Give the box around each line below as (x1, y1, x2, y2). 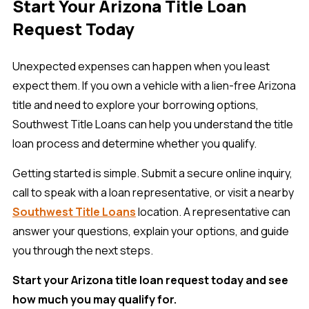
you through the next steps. (12, 242, 153, 258)
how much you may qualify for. (12, 291, 177, 307)
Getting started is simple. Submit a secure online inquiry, (12, 165, 292, 181)
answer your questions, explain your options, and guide (12, 223, 289, 239)
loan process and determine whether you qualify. (12, 135, 257, 151)
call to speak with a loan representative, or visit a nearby (12, 184, 294, 200)
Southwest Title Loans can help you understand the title (12, 116, 293, 132)
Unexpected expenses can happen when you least (12, 58, 270, 74)
